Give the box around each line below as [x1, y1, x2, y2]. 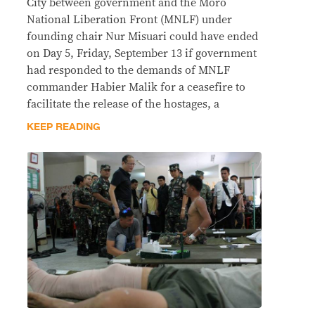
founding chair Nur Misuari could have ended [27, 31, 258, 43]
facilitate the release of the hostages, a [27, 98, 219, 110]
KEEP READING [27, 119, 101, 136]
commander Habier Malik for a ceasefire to [27, 82, 245, 94]
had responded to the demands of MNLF [27, 65, 230, 77]
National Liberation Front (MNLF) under [27, 14, 232, 26]
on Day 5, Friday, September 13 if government [27, 48, 257, 60]
